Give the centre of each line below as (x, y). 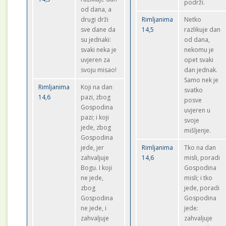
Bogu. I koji (97, 168)
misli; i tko (199, 178)
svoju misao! (99, 70)
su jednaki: (96, 40)
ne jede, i (94, 208)
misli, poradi (202, 158)
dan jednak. (201, 70)
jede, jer (93, 148)
